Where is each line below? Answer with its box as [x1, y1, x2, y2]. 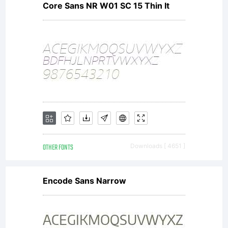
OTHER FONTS [43, 142, 73, 154]
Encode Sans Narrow [43, 176, 126, 186]
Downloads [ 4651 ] [130, 142, 185, 150]
